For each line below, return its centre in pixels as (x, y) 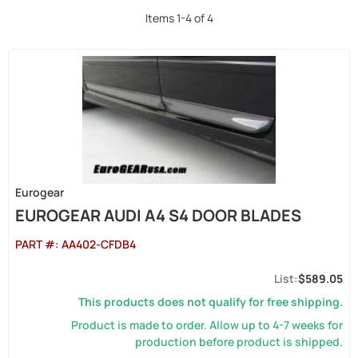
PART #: (38, 244)
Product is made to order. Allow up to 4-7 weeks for (207, 325)
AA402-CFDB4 (99, 244)
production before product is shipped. (239, 342)
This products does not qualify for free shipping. (211, 302)
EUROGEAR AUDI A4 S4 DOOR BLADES (158, 215)
